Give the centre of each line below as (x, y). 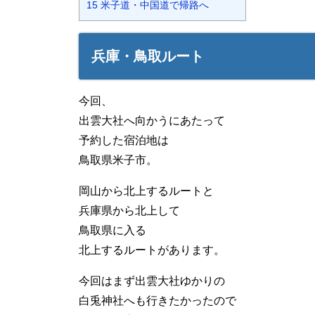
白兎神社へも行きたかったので (157, 300)
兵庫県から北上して (129, 210)
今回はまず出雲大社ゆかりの (152, 281)
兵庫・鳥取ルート (148, 56)
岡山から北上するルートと (146, 191)
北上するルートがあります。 (152, 250)
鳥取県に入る (112, 230)
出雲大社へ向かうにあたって (152, 120)
